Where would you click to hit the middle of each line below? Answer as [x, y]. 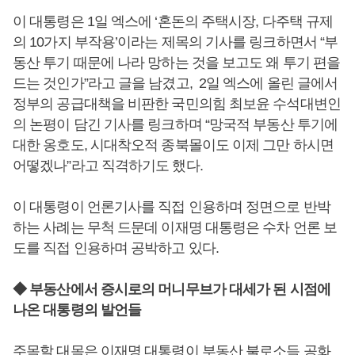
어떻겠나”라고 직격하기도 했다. [108, 166]
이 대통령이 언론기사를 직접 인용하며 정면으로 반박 [172, 207]
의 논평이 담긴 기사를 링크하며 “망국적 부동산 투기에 [175, 124]
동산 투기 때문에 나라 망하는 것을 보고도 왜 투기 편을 [177, 63]
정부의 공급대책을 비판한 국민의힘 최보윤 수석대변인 [177, 104]
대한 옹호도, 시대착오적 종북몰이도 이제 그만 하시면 [173, 145]
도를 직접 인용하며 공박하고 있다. [117, 248]
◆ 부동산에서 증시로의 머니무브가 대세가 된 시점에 [172, 289]
